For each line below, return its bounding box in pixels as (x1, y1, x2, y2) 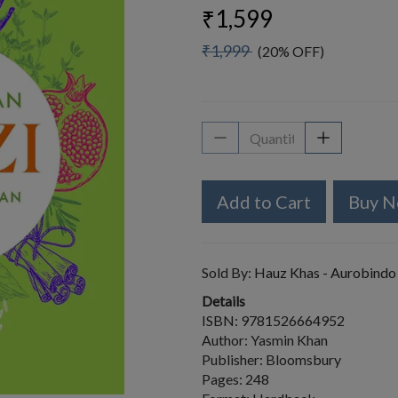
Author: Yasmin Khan (202, 331, 328, 348)
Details (202, 292, 245, 309)
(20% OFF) (252, 43, 324, 60)
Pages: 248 (202, 370, 269, 387)
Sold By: (202, 264, 254, 281)
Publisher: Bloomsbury (202, 351, 341, 368)
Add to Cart (217, 191, 311, 212)
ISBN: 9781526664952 (202, 312, 345, 329)
